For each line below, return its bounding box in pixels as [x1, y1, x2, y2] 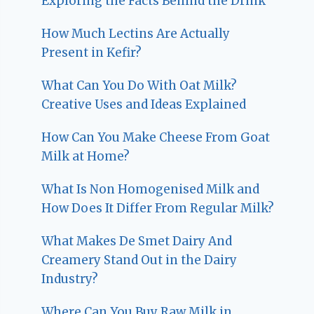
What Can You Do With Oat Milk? [41, 78, 238, 94]
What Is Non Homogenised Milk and [41, 182, 260, 198]
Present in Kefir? [41, 45, 142, 61]
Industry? [41, 271, 99, 287]
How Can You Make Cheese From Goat [41, 130, 271, 146]
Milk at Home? [41, 149, 130, 165]
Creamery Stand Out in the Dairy [41, 252, 238, 268]
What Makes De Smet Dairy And [41, 233, 233, 250]
